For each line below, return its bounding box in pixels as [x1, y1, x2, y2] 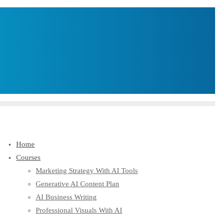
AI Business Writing [36, 193, 97, 201]
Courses [16, 153, 41, 161]
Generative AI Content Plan [36, 180, 119, 188]
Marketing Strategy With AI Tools [36, 167, 138, 175]
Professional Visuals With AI [36, 206, 122, 214]
